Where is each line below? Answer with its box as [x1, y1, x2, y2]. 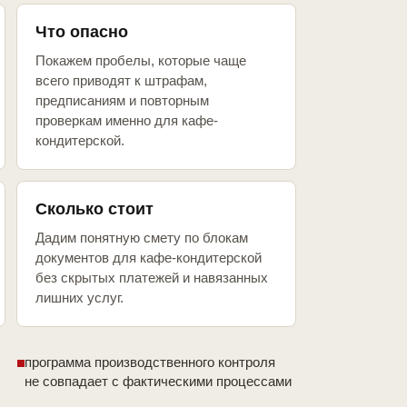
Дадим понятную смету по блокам [35, 230, 248, 246]
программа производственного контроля [25, 354, 275, 371]
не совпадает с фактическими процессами [25, 373, 292, 390]
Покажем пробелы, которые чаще [35, 53, 246, 69]
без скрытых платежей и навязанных [35, 270, 268, 286]
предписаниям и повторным [35, 93, 209, 109]
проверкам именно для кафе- [35, 113, 218, 129]
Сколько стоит [35, 200, 154, 219]
